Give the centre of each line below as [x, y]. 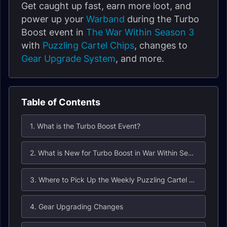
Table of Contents [61, 102]
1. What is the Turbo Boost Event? [85, 126]
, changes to [161, 45]
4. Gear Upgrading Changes [77, 206]
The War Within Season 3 [140, 32]
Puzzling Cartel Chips [88, 45]
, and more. [140, 59]
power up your [54, 19]
